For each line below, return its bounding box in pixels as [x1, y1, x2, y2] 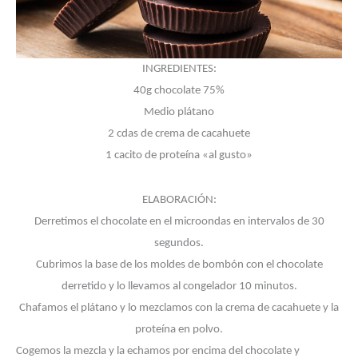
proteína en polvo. [135, 324, 223, 336]
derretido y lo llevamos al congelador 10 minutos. [61, 280, 297, 293]
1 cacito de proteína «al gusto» [105, 149, 253, 161]
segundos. [154, 237, 204, 250]
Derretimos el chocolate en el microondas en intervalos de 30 [34, 216, 324, 229]
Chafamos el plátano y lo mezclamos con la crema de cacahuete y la [19, 302, 339, 315]
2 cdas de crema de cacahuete [108, 128, 250, 140]
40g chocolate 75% [133, 85, 225, 97]
